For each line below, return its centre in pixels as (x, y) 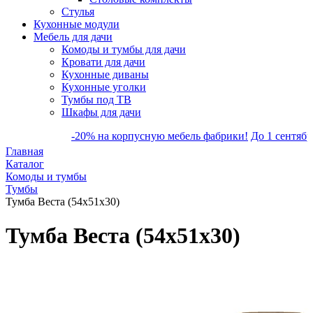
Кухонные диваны (105, 74)
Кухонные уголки (104, 87)
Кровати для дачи (103, 62)
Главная (24, 151)
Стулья (78, 12)
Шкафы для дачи (101, 112)
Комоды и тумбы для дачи (124, 49)
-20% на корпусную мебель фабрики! (136, 136)
